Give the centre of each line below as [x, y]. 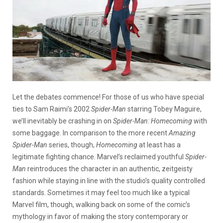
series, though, [72, 145]
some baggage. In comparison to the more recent [91, 133]
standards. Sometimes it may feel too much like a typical [101, 192]
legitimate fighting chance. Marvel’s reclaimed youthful [99, 157]
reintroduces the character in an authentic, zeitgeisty [109, 168]
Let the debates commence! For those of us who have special [108, 97]
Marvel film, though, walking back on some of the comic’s [101, 204]
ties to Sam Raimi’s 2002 [52, 109]
